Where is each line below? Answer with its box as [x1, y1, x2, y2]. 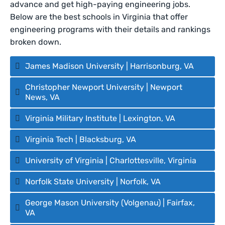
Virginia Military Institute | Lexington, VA [25, 114, 177, 123]
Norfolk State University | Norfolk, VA [25, 177, 163, 186]
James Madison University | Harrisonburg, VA [25, 61, 196, 71]
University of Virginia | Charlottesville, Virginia [25, 156, 198, 165]
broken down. [10, 37, 62, 47]
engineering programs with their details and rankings [10, 25, 211, 34]
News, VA [25, 92, 62, 102]
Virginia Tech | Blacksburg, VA [25, 135, 138, 144]
